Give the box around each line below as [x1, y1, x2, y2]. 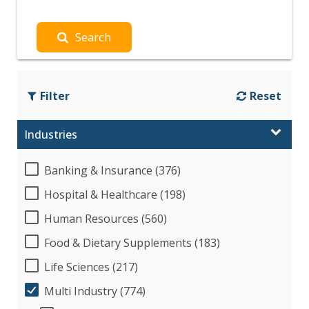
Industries [24, 126, 77, 142]
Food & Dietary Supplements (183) [44, 235, 220, 250]
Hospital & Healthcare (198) [44, 186, 186, 202]
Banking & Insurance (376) [44, 162, 181, 178]
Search [74, 28, 112, 45]
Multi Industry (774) [44, 283, 146, 299]
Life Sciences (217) [44, 259, 138, 275]
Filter [40, 88, 70, 103]
